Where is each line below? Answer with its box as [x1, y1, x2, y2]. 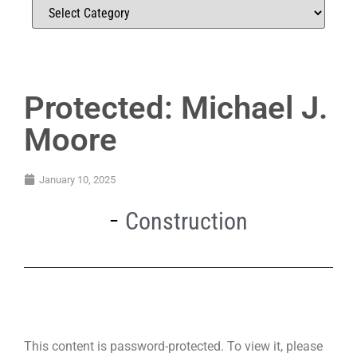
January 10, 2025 [39, 173, 116, 186]
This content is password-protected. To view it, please [24, 338, 323, 354]
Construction [124, 206, 248, 235]
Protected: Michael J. [24, 88, 328, 127]
